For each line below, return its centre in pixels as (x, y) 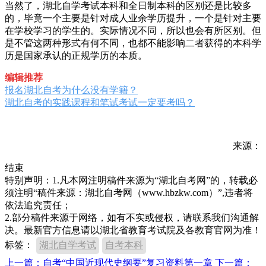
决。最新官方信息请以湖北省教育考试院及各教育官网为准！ (133, 230)
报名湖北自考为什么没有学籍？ (71, 90)
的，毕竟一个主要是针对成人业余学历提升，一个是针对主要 (133, 18)
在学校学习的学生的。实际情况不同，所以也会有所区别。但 (133, 30)
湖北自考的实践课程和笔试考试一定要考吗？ (100, 102)
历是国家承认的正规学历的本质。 (76, 55)
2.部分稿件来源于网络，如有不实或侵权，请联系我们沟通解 (132, 217)
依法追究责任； (38, 205)
